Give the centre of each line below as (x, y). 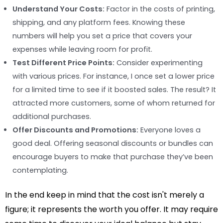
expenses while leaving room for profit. (82, 49)
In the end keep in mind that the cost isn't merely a (105, 195)
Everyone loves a (169, 130)
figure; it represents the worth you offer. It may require (111, 210)
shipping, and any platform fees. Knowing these (99, 22)
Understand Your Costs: (58, 9)
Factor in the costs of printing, (160, 9)
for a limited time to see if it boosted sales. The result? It (114, 89)
